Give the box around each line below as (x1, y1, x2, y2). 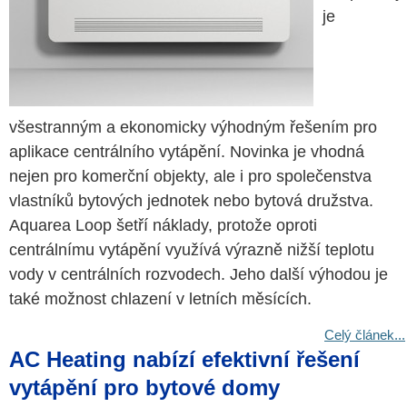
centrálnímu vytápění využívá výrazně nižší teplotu (9, 241, 374, 259)
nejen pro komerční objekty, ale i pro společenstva (9, 167, 372, 185)
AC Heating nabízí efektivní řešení (9, 347, 360, 372)
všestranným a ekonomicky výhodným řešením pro (9, 118, 377, 136)
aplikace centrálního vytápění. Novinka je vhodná (9, 143, 364, 161)
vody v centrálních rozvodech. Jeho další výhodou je (9, 265, 388, 283)
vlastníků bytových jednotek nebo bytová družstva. (9, 192, 373, 210)
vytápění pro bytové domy (9, 375, 280, 400)
